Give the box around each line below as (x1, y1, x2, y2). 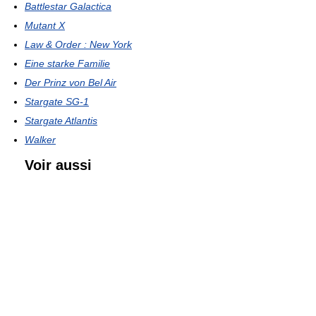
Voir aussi (25, 157, 92, 173)
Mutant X (25, 19, 65, 31)
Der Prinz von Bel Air (25, 76, 116, 88)
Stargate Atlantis (25, 114, 97, 126)
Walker (25, 133, 56, 145)
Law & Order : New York (25, 38, 132, 50)
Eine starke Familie (25, 57, 110, 69)
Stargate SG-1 (25, 95, 89, 107)
